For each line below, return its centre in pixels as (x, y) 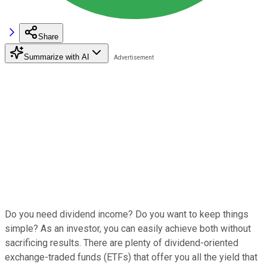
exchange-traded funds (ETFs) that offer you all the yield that (131, 257)
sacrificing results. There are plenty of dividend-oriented (122, 243)
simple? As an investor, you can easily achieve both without (128, 228)
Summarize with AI (57, 57)
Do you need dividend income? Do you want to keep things (127, 214)
